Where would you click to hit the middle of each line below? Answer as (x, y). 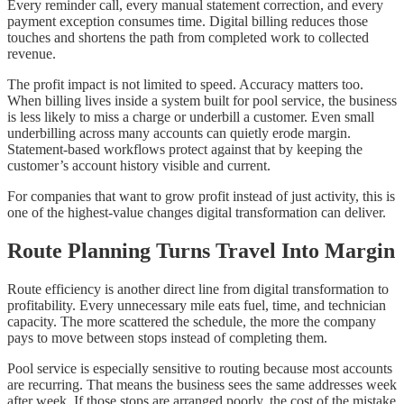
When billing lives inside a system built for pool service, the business (202, 101)
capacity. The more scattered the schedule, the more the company (192, 322)
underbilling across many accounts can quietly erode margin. (179, 133)
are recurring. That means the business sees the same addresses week (202, 385)
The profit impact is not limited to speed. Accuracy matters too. (185, 85)
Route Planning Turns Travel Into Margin (201, 251)
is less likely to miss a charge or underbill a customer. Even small (191, 117)
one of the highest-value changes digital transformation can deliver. (197, 213)
